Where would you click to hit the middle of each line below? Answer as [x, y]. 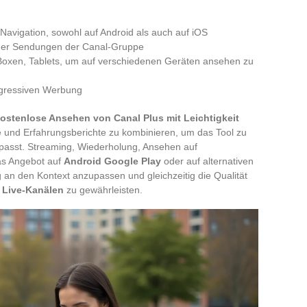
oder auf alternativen [207, 161]
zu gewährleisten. [103, 189]
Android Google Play [112, 161]
